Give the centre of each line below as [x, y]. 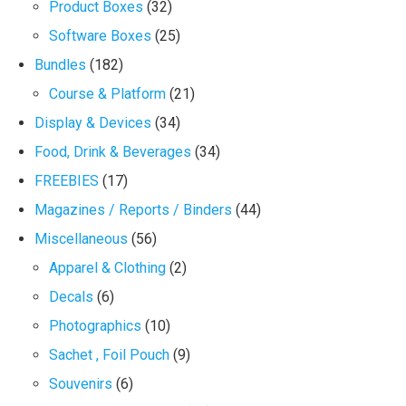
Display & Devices [93, 123]
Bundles [61, 65]
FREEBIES [67, 181]
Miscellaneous [82, 239]
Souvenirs [81, 384]
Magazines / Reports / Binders [134, 210]
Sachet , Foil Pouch [110, 355]
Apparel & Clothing [108, 268]
